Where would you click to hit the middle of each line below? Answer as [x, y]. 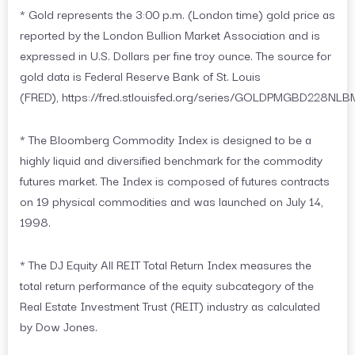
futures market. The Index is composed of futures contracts [175, 180]
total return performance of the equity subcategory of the [167, 285]
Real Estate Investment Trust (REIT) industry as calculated [170, 305]
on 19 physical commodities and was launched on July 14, [172, 201]
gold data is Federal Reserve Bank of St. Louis [140, 76]
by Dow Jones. [59, 326]
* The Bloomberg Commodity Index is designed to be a [166, 139]
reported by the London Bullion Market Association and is [170, 34]
